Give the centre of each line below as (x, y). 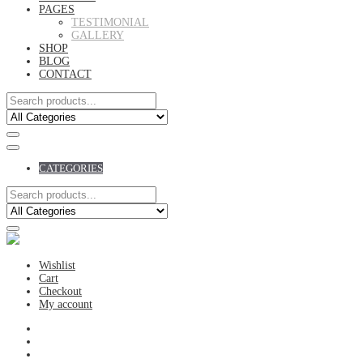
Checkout (60, 291)
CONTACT (65, 74)
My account (66, 304)
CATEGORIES (71, 168)
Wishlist (57, 265)
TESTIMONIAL (110, 22)
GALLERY (98, 35)
